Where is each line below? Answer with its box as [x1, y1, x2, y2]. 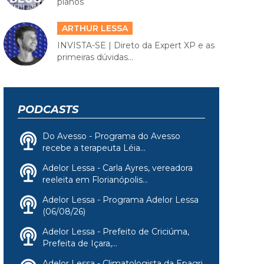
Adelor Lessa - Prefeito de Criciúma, [42, 226, 189, 237]
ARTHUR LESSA [61, 23, 128, 34]
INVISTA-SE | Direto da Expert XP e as [57, 40, 214, 51]
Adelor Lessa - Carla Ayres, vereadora [42, 162, 193, 173]
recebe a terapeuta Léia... [42, 142, 146, 153]
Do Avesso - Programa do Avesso [42, 130, 180, 141]
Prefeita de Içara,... [42, 237, 117, 249]
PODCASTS [18, 103, 78, 116]
